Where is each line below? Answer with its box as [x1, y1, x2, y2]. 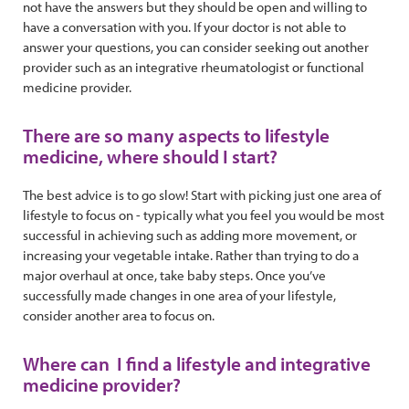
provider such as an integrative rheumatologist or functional [23, 58, 364, 76]
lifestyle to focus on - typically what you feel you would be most [23, 205, 384, 224]
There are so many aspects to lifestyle [23, 122, 330, 147]
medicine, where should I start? [23, 143, 278, 168]
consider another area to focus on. [23, 306, 217, 324]
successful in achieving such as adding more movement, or [23, 225, 357, 244]
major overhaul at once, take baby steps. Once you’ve [23, 266, 326, 284]
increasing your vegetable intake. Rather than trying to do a [23, 246, 359, 264]
